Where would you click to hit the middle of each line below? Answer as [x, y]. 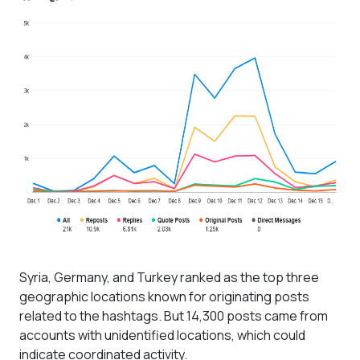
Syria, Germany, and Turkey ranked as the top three [169, 277]
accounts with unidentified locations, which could [162, 335]
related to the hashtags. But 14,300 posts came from [174, 316]
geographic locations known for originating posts [164, 297]
